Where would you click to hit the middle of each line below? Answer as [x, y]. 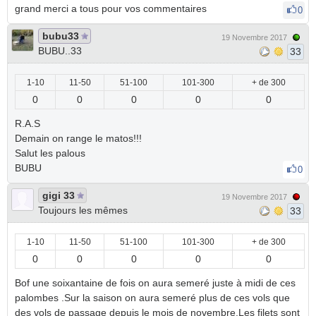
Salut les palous [50, 153]
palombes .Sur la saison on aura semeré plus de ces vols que [152, 298]
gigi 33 [59, 195]
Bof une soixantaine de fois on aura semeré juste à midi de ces [155, 283]
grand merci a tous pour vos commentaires [112, 8]
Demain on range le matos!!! [78, 138]
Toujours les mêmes [83, 210]
